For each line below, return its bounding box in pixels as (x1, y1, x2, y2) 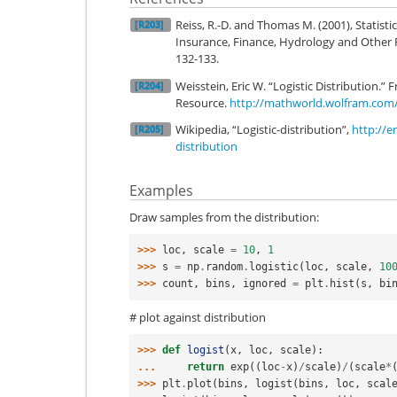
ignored (243, 277, 286, 290)
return (187, 361, 224, 373)
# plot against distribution (129, 308, 266, 325)
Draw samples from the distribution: (129, 208, 319, 225)
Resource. (175, 94, 230, 111)
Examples (129, 181, 193, 200)
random (206, 261, 243, 273)
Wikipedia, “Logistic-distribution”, (175, 121, 352, 137)
